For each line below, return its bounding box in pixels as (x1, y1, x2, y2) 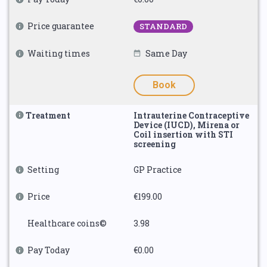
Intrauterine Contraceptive (133, 110, 249, 121)
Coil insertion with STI (133, 129, 233, 140)
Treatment (26, 110, 70, 121)
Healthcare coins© (27, 218, 107, 229)
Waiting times (27, 48, 90, 59)
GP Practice (133, 164, 182, 175)
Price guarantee (27, 20, 94, 32)
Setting (27, 164, 59, 175)
